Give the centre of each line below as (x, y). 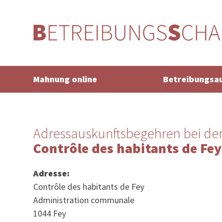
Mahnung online (65, 79)
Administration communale (84, 200)
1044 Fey (50, 214)
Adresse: (52, 173)
